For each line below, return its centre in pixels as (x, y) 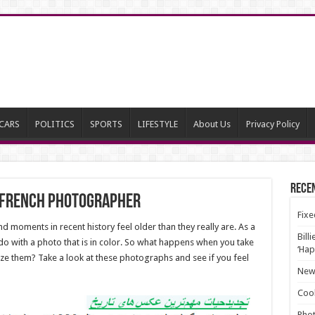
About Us (212, 124)
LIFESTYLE (157, 124)
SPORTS (106, 124)
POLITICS (54, 124)
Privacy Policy (272, 124)
